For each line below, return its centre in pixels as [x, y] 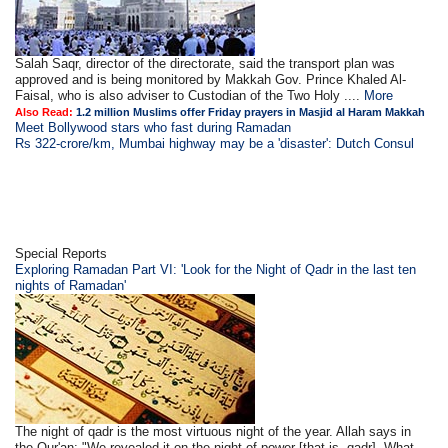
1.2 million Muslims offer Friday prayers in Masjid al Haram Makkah [251, 112]
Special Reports [61, 253]
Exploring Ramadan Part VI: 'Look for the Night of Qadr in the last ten [216, 269]
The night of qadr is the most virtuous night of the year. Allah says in [213, 431]
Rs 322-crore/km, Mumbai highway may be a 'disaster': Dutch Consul [215, 143]
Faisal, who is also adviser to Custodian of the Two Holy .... [190, 95]
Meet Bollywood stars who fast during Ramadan [153, 127]
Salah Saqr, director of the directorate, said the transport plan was [205, 63]
